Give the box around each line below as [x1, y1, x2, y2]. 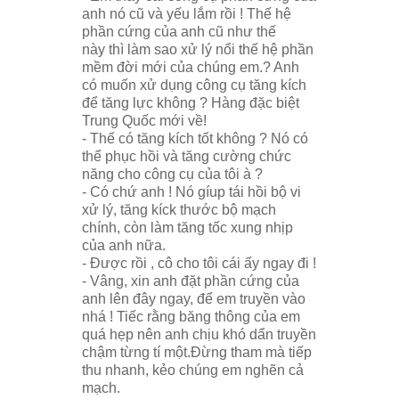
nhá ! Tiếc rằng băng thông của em [82, 309, 300, 325]
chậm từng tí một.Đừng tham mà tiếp [82, 345, 312, 361]
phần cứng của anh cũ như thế [82, 24, 276, 40]
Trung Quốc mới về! [82, 113, 207, 129]
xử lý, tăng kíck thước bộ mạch [82, 202, 276, 218]
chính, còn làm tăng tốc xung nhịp [82, 220, 293, 236]
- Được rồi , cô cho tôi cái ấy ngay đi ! [82, 256, 316, 272]
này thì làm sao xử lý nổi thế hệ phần [82, 42, 313, 58]
